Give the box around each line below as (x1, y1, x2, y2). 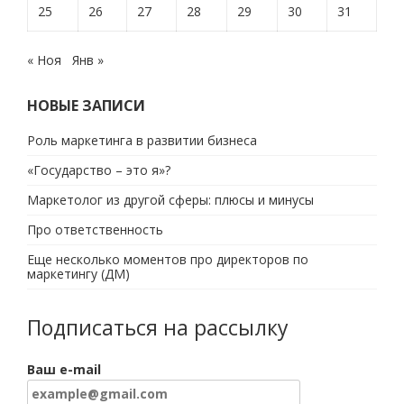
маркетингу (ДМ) (27, 265, 130, 282)
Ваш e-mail (27, 361, 101, 378)
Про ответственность (27, 221, 163, 238)
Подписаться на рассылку (27, 313, 289, 342)
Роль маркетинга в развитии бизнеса (27, 132, 257, 149)
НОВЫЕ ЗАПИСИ (27, 96, 145, 115)
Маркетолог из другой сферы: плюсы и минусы (27, 191, 314, 208)
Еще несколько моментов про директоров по (27, 251, 308, 268)
